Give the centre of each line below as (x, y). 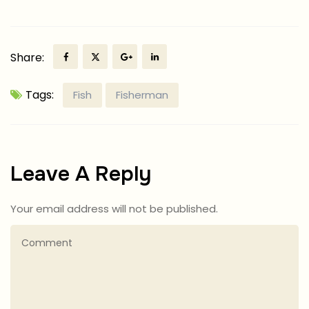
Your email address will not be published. (114, 208)
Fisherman (142, 94)
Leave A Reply (81, 173)
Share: (27, 57)
